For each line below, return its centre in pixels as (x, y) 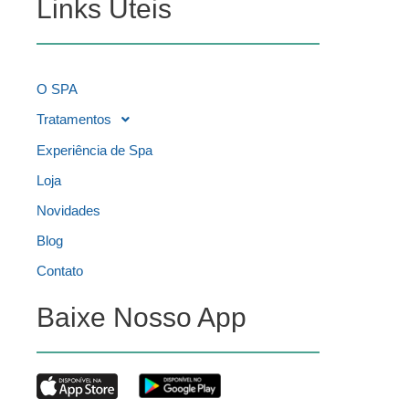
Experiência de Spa (94, 150)
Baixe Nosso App (142, 317)
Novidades (68, 210)
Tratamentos (74, 120)
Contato (60, 270)
